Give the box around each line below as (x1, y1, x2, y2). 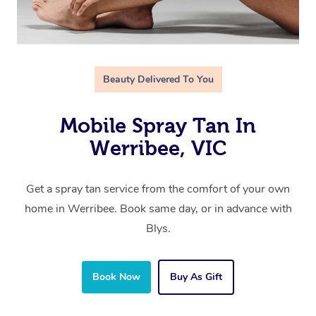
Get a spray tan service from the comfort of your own (26, 181, 290, 197)
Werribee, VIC (89, 137, 227, 160)
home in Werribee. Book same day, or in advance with (24, 201, 292, 217)
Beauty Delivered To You (102, 73, 214, 87)
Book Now (92, 270, 140, 284)
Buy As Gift (170, 270, 222, 284)
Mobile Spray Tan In (60, 114, 256, 138)
